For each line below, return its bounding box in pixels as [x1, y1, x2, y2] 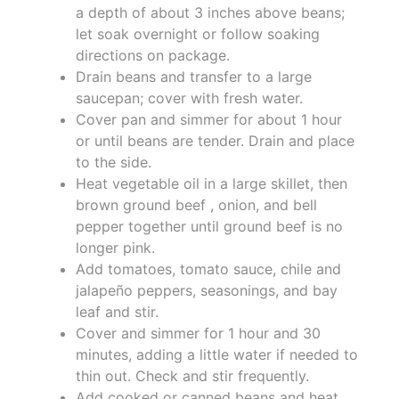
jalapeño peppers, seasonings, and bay [76, 281, 338, 299]
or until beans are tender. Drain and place [76, 131, 354, 150]
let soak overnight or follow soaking [76, 24, 320, 43]
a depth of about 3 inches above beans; [76, 3, 345, 21]
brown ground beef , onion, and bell [76, 195, 317, 214]
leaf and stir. [76, 302, 159, 321]
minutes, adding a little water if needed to [76, 345, 358, 363]
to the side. [76, 152, 151, 171]
